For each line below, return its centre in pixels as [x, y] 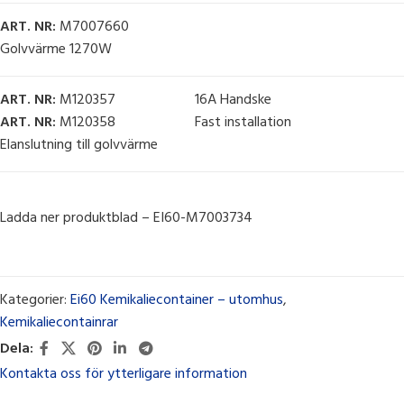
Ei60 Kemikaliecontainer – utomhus [177, 301]
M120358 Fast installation [174, 123]
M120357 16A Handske [164, 101]
